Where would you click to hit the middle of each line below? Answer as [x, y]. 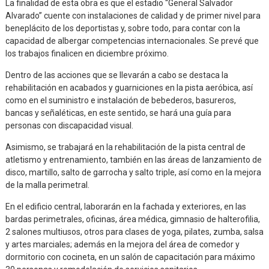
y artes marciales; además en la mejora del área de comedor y [122, 244]
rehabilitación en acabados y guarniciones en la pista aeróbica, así [129, 87]
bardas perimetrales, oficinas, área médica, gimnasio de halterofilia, [132, 219]
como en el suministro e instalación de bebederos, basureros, [120, 100]
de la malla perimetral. [47, 185]
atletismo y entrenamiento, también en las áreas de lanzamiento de [133, 159]
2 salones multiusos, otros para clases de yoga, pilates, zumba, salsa [134, 231]
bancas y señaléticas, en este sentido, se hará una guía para [118, 113]
